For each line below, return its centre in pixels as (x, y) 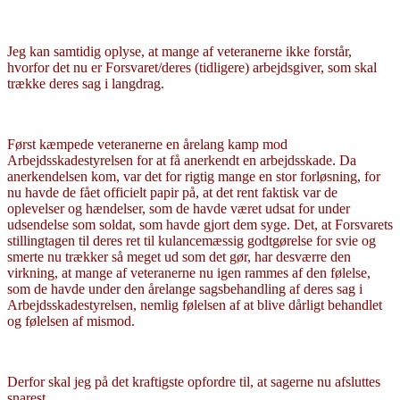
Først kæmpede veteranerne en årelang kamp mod (147, 144)
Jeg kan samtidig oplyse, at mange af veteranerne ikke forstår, (179, 51)
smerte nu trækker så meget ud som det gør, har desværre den (179, 256)
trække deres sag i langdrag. (86, 83)
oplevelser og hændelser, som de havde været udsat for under (179, 208)
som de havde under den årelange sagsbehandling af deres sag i (185, 288)
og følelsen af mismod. (71, 321)
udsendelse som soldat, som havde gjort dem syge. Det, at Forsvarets (200, 224)
